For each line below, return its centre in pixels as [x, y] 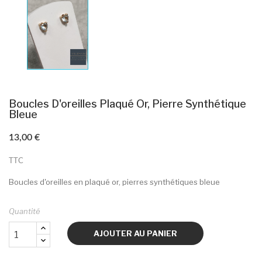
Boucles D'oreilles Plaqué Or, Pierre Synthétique [127, 104]
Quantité [25, 211]
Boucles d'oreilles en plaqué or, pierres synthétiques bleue [115, 182]
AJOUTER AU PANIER [135, 234]
